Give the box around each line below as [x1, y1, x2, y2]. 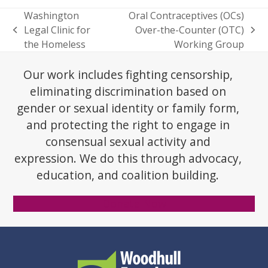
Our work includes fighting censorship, [23, 66, 233, 83]
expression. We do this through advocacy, [14, 150, 242, 166]
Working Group [174, 38, 245, 51]
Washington [23, 9, 79, 22]
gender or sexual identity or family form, [16, 100, 239, 116]
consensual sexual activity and [45, 133, 211, 150]
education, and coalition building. [36, 167, 220, 183]
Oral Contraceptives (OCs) [129, 9, 245, 22]
